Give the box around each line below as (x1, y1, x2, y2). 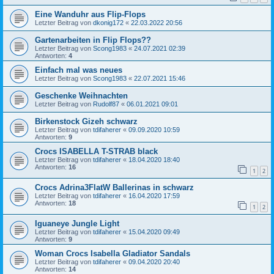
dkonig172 (93, 19, 124, 27)
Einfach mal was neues (35, 65, 122, 75)
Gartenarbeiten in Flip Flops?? (35, 35, 151, 45)
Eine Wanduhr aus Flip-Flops (35, 10, 146, 20)
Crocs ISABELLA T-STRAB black (35, 147, 158, 157)
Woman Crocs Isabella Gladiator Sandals (35, 248, 190, 258)
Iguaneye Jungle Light (35, 218, 119, 228)
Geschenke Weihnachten (35, 91, 128, 101)
